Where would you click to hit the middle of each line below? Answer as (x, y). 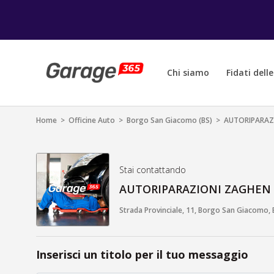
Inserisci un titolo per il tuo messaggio (142, 254)
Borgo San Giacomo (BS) (169, 120)
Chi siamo (188, 73)
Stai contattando (153, 170)
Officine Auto (92, 120)
